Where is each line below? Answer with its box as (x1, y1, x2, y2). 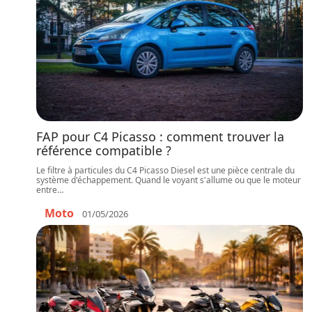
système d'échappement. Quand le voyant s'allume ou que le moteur (36, 174, 301, 186)
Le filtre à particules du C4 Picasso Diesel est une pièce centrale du (36, 164, 295, 176)
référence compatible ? (36, 142, 171, 159)
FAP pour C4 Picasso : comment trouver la (36, 128, 284, 145)
